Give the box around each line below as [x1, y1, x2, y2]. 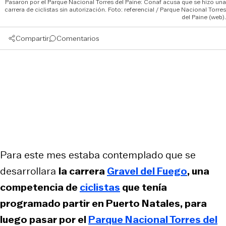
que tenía [120, 180, 167, 194]
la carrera [59, 163, 107, 178]
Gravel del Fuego [107, 163, 187, 178]
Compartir [16, 33, 49, 43]
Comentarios [56, 33, 99, 43]
